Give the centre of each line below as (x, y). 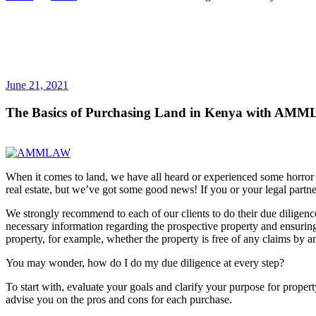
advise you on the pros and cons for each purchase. (120, 299)
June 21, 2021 (37, 85)
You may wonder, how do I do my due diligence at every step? (146, 262)
